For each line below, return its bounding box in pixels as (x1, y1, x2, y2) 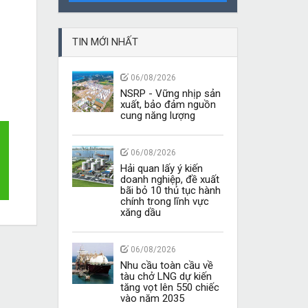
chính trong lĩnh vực (120, 195, 209, 208)
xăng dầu (120, 206, 161, 219)
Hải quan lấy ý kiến (120, 162, 203, 175)
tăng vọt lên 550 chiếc (120, 281, 219, 294)
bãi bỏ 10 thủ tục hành (120, 184, 221, 197)
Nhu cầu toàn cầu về (120, 259, 213, 272)
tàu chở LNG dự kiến (120, 270, 212, 283)
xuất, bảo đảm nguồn (120, 98, 216, 111)
